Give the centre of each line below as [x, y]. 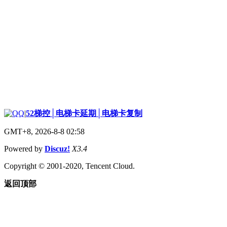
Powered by [24, 148]
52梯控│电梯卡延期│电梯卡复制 [84, 113]
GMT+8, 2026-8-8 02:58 [44, 131]
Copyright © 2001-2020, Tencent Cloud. [69, 166]
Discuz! [57, 148]
